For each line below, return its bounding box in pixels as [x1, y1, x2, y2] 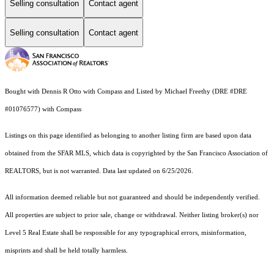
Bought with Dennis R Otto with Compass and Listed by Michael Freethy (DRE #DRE [5, 88, 247, 95]
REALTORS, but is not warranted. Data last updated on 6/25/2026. [5, 168, 193, 175]
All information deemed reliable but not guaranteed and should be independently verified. [5, 194, 260, 201]
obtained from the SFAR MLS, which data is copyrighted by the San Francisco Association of [5, 150, 268, 157]
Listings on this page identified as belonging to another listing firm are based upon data [5, 132, 251, 139]
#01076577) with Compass [5, 106, 83, 113]
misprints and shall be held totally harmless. [5, 247, 128, 254]
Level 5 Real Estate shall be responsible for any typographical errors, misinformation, [5, 229, 246, 237]
